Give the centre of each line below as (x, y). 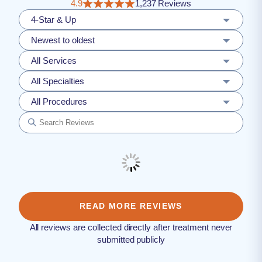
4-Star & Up (54, 20)
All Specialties (58, 81)
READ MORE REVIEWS (131, 206)
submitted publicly (131, 239)
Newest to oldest (63, 40)
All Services (54, 61)
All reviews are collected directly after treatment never (131, 227)
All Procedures (59, 101)
